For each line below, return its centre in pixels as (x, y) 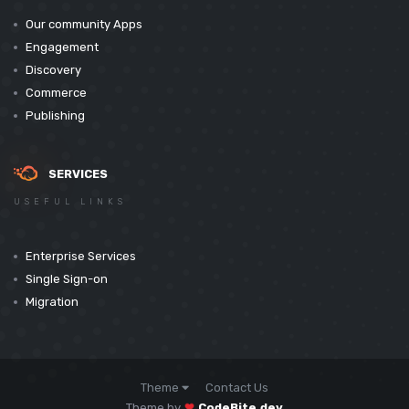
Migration (52, 302)
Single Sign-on (67, 279)
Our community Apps (84, 25)
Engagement (62, 47)
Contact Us (237, 388)
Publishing (55, 116)
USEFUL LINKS (70, 202)
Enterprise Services (81, 257)
